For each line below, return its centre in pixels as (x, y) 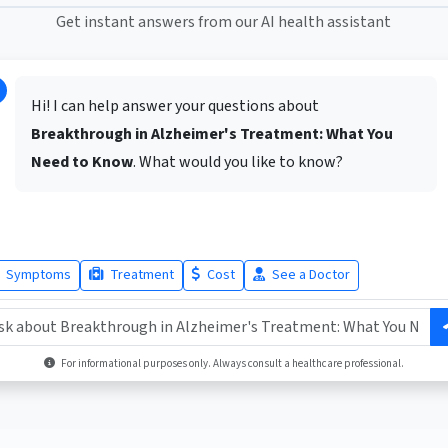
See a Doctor (309, 275)
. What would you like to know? (237, 162)
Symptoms (36, 275)
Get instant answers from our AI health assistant (224, 22)
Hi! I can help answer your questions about (174, 106)
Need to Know (81, 162)
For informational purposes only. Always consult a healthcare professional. (231, 364)
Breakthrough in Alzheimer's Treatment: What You (211, 134)
